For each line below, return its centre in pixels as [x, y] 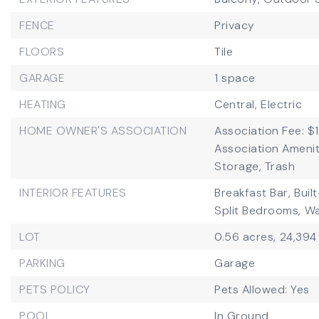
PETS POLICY [55, 289]
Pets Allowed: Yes [262, 289]
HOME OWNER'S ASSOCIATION [103, 131]
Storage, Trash [255, 166]
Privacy [235, 25]
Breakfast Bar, [253, 193]
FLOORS [42, 52]
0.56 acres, [245, 237]
